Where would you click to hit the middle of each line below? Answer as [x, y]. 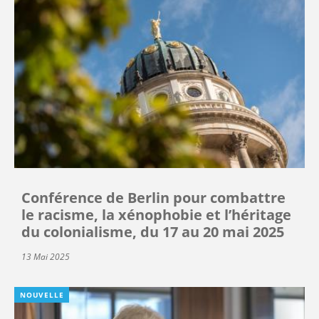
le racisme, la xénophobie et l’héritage [156, 214]
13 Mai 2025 [46, 256]
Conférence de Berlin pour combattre [153, 197]
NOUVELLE [42, 294]
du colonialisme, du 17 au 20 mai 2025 [153, 231]
